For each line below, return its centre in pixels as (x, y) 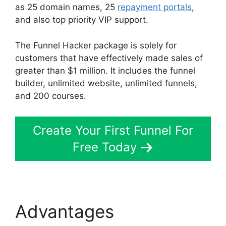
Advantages (67, 212)
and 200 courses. (52, 96)
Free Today (104, 147)
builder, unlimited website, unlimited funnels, (106, 83)
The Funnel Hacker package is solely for (96, 45)
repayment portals (155, 7)
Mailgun (151, 212)
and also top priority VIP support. (82, 20)
